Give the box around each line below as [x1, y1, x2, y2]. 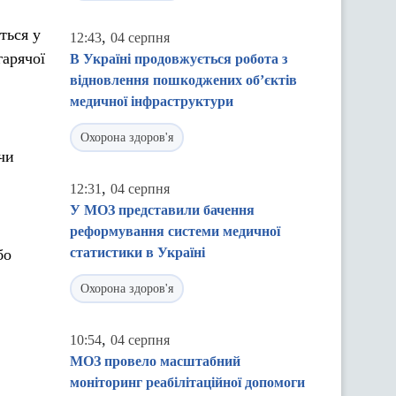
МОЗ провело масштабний [70, 354, 240, 369]
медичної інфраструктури [70, 94, 233, 109]
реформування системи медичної [70, 224, 280, 239]
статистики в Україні [70, 245, 205, 260]
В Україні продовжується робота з [70, 51, 287, 66]
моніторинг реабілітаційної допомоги [70, 375, 305, 390]
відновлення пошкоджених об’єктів [70, 72, 297, 88]
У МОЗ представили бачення [70, 202, 255, 217]
